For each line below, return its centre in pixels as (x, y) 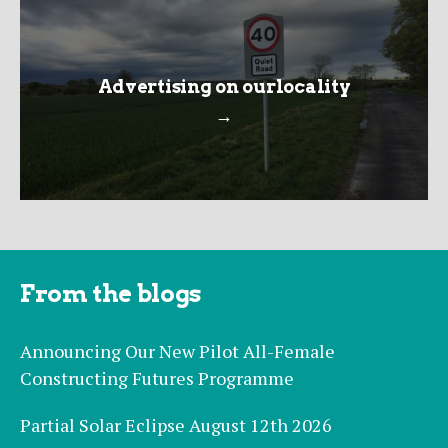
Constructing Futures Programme (157, 378)
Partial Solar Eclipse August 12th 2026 (176, 425)
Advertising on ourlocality (224, 86)
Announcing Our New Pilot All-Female (177, 351)
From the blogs (111, 294)
